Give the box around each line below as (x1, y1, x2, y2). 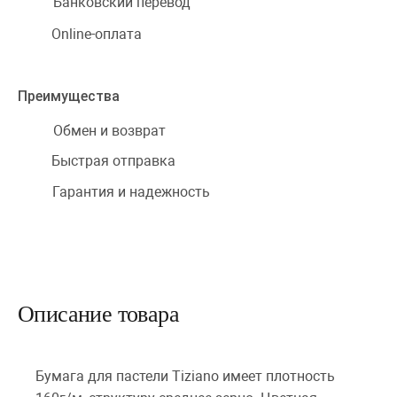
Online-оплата (51, 25, 142, 43)
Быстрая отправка (51, 152, 175, 169)
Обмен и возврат (53, 121, 166, 139)
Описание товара (18, 301, 179, 327)
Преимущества (18, 88, 120, 105)
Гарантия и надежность (52, 183, 210, 200)
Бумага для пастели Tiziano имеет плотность (35, 368, 335, 385)
